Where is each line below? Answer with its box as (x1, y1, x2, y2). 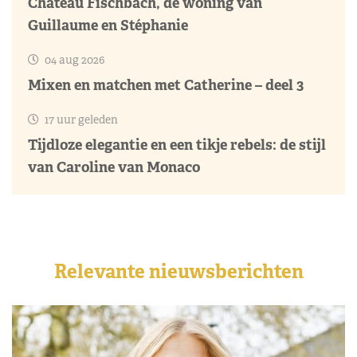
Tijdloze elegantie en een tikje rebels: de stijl (28, 135, 326, 154)
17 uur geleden (42, 112, 118, 127)
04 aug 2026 (42, 52, 104, 67)
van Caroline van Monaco (28, 157, 200, 176)
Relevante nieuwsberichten (53, 258, 304, 284)
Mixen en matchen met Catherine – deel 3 (28, 75, 304, 94)
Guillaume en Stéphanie (28, 15, 188, 34)
